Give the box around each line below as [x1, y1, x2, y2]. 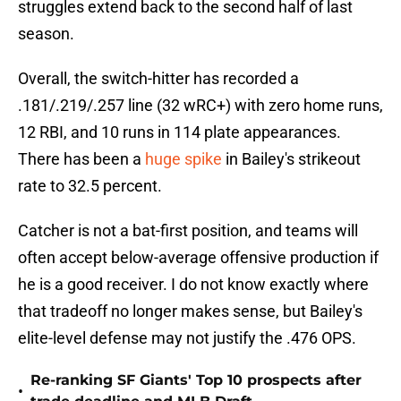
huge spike [145, 149, 222, 169]
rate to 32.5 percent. [18, 176, 162, 196]
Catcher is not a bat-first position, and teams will [18, 221, 358, 241]
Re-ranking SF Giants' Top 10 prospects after [30, 371, 362, 389]
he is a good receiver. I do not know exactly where [18, 275, 369, 294]
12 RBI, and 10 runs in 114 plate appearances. [18, 123, 341, 142]
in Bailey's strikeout [222, 149, 361, 169]
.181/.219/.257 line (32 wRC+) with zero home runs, [18, 96, 383, 115]
